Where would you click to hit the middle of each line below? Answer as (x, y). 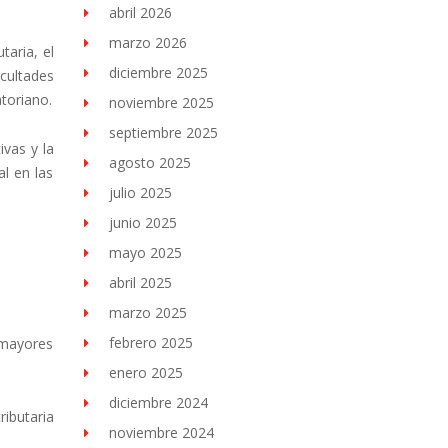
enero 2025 (145, 372)
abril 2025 (140, 282)
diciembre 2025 (158, 72)
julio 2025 (140, 192)
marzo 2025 (147, 312)
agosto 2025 (149, 162)
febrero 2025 (150, 342)
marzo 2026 (147, 42)
